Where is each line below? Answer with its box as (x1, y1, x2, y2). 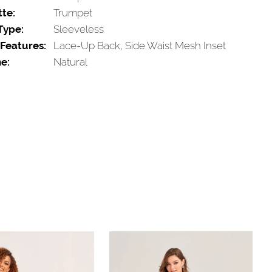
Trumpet (53, 6, 92, 19)
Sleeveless (53, 22, 104, 35)
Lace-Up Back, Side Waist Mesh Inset (53, 39, 226, 52)
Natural (53, 55, 87, 68)
